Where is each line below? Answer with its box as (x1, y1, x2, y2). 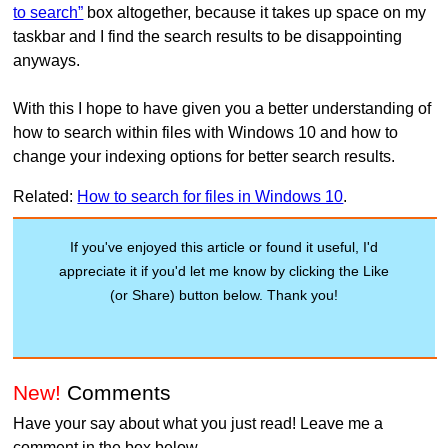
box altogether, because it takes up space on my (83, 3, 427, 21)
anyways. (13, 51, 81, 69)
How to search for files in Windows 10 (77, 187, 344, 205)
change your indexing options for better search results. (13, 147, 396, 165)
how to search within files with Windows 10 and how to (13, 123, 399, 141)
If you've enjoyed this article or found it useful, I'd (69, 238, 378, 255)
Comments (61, 381, 172, 406)
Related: (13, 187, 78, 205)
